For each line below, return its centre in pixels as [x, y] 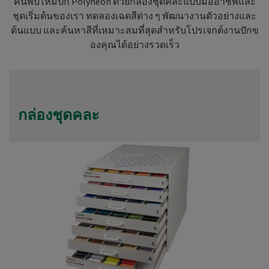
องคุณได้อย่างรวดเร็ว [134, 45]
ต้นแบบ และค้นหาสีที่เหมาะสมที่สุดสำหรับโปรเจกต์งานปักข [134, 30]
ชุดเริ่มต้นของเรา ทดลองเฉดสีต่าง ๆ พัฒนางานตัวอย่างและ [134, 16]
